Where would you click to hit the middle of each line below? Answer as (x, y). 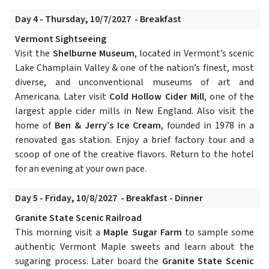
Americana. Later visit (62, 97)
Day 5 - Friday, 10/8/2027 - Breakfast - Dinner (109, 198)
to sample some (219, 233)
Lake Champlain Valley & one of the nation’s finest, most (134, 68)
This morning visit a (59, 233)
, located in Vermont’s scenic (194, 54)
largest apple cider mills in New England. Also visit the (134, 111)
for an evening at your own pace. (81, 169)
